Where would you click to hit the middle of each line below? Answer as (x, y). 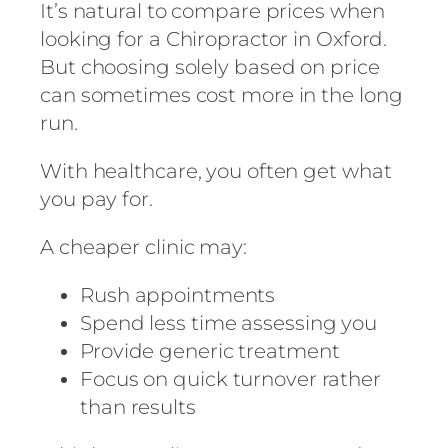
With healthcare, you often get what (216, 171)
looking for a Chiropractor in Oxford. (214, 39)
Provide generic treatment (210, 351)
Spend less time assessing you (229, 323)
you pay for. (96, 199)
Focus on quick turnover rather (230, 379)
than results (138, 407)
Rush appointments (178, 295)
